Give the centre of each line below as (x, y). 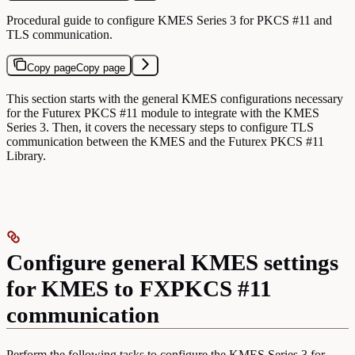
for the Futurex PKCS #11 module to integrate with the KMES (163, 113)
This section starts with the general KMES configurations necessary (175, 98)
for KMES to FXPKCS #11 (139, 288)
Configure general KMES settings (172, 262)
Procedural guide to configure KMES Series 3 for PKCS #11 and (169, 20)
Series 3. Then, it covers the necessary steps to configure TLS (160, 127)
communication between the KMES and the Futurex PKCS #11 (165, 141)
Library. (26, 155)
